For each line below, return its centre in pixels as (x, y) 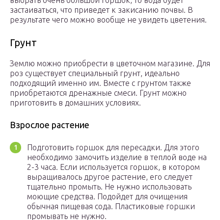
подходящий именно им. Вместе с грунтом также (100, 83)
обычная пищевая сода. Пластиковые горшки (111, 206)
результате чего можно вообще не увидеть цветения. (108, 20)
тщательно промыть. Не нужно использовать (109, 187)
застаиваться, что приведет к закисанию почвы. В (101, 10)
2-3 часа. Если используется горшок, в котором (113, 167)
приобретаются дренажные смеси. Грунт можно (98, 93)
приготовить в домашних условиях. (75, 103)
